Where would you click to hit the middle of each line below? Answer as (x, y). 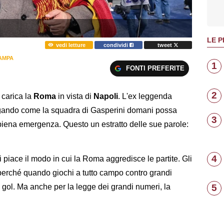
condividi (117, 45)
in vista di (76, 96)
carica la (17, 96)
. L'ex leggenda (145, 96)
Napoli (106, 96)
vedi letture (70, 45)
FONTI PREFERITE (155, 68)
